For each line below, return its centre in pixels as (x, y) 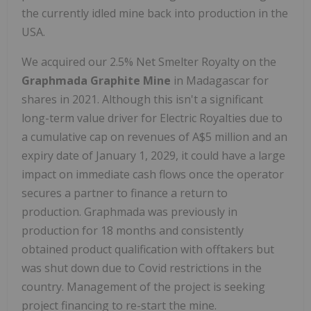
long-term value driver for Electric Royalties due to (152, 118)
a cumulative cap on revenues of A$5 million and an (154, 136)
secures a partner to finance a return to (125, 193)
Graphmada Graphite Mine (98, 80)
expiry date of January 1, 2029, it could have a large (153, 155)
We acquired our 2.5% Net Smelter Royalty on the (149, 61)
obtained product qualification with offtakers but (148, 249)
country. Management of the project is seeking (143, 286)
